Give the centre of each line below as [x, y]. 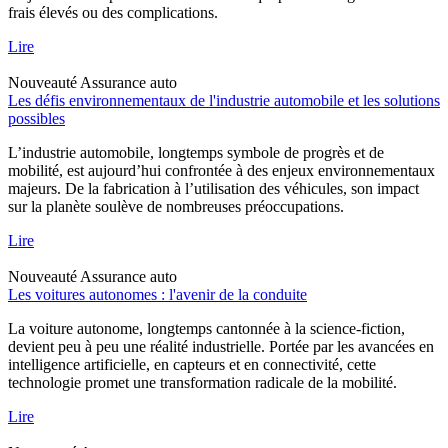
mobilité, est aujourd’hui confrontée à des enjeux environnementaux [221, 170]
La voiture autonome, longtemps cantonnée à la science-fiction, [206, 328]
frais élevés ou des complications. [113, 12]
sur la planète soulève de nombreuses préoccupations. [176, 206]
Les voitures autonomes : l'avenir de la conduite [157, 294]
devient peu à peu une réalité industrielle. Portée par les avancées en [221, 346]
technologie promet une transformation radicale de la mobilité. [202, 382]
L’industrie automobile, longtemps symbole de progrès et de [196, 152]
